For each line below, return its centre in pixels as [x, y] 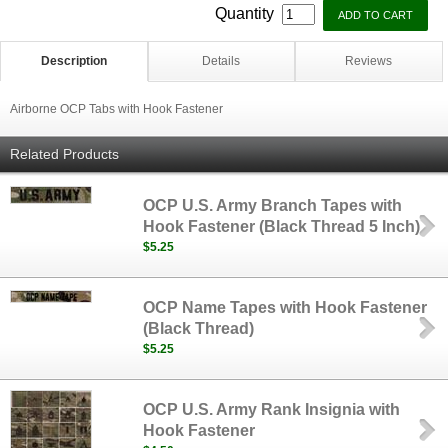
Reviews [369, 61]
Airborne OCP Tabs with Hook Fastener [116, 109]
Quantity [246, 13]
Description [73, 61]
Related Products [64, 154]
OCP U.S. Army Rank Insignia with [272, 409]
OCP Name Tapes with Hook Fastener [285, 307]
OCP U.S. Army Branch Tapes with [273, 205]
